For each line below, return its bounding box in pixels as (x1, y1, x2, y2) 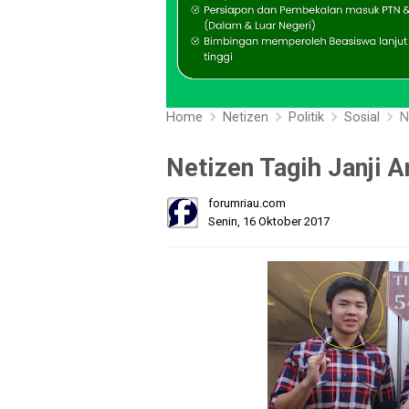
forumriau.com (208, 196, 286, 211)
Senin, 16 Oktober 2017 (208, 215, 330, 229)
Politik (288, 110, 324, 126)
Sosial (344, 110, 380, 126)
